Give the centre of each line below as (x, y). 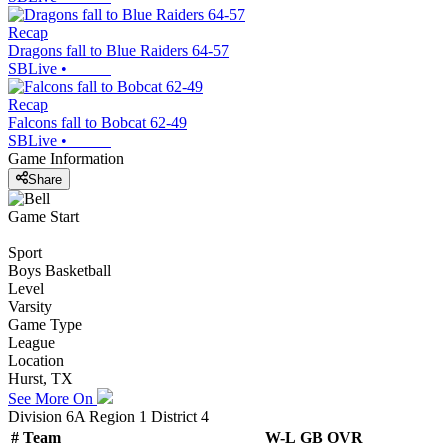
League (31, 342)
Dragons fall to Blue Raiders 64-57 (118, 51)
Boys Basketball (59, 270)
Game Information (66, 159)
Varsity (30, 306)
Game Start (43, 216)
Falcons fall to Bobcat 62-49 (97, 123)
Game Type (45, 324)
